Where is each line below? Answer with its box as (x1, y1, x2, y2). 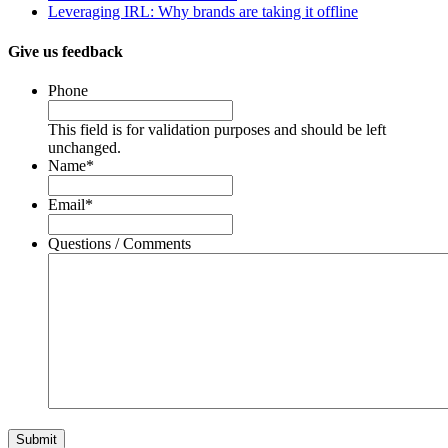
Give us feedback (8, 42, 123, 60)
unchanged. (48, 138, 121, 156)
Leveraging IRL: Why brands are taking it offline (48, 3, 358, 21)
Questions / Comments (48, 234, 191, 252)
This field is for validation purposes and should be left (48, 120, 386, 138)
